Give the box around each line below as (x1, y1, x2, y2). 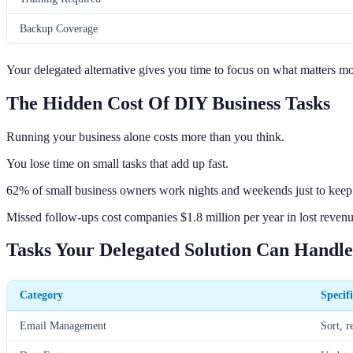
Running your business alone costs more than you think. (6, 129, 284, 143)
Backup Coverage (20, 21, 98, 35)
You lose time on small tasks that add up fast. (6, 156, 229, 170)
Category (20, 288, 63, 302)
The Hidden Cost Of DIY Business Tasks (6, 92, 330, 113)
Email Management (20, 319, 106, 333)
